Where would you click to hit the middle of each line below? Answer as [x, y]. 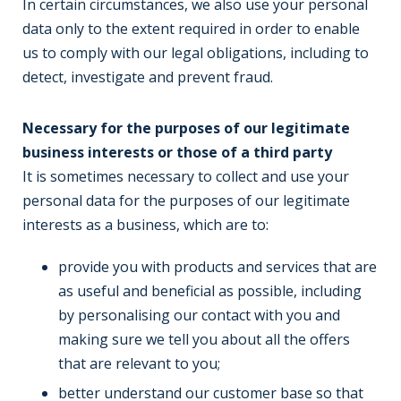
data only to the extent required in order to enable [191, 29]
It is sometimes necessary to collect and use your [186, 176]
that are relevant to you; [139, 363]
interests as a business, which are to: [145, 225]
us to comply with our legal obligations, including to [196, 53]
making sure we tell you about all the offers [204, 339]
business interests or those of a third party [177, 152]
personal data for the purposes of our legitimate [186, 200]
